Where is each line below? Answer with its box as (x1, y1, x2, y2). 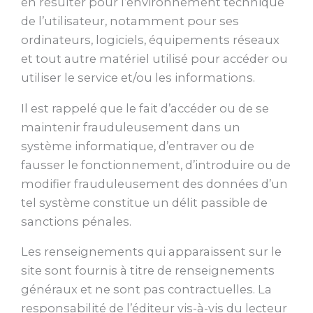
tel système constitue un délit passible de (21, 195, 268, 210)
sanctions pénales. (21, 214, 131, 228)
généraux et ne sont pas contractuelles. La (21, 282, 272, 297)
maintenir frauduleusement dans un (21, 119, 240, 134)
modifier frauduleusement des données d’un (21, 176, 288, 191)
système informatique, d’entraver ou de (21, 138, 254, 153)
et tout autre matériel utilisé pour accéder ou (21, 52, 288, 66)
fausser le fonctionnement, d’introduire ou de (21, 157, 291, 172)
